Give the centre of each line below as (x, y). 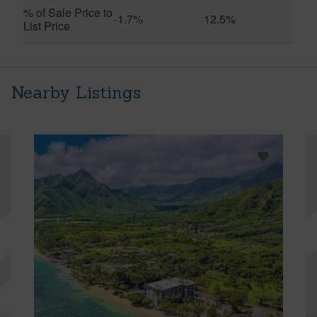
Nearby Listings (76, 92)
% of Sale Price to (68, 12)
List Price (47, 25)
